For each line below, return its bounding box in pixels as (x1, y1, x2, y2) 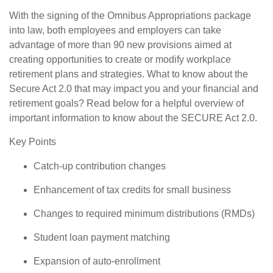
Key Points (9, 136, 56, 147)
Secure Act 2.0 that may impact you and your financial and (9, 83, 258, 94)
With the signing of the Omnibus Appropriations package (9, 10, 251, 21)
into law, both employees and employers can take (9, 25, 221, 36)
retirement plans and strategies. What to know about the (9, 69, 248, 80)
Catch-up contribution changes (34, 161, 166, 172)
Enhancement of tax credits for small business (34, 185, 231, 196)
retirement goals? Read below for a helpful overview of (9, 98, 244, 109)
